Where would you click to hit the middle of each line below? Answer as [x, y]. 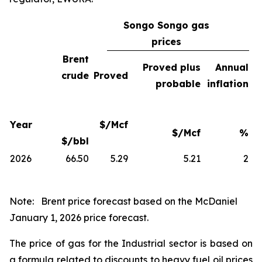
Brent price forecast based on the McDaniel [139, 201]
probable [178, 83]
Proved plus [172, 67]
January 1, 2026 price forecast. [79, 217]
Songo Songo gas [166, 25]
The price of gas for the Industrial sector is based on [131, 243]
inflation [228, 83]
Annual [232, 67]
